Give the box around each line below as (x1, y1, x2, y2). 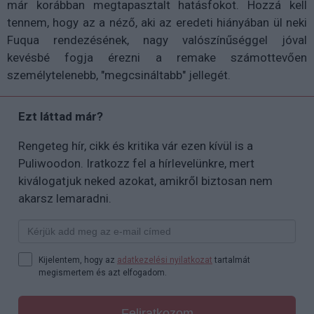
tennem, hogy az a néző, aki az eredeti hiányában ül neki (7, 15, 307, 29)
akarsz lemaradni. (18, 191, 111, 205)
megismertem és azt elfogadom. (39, 267, 167, 278)
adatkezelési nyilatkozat (117, 254, 212, 265)
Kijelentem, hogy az (39, 254, 117, 265)
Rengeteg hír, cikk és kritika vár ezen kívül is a (18, 138, 253, 153)
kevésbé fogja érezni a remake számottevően (7, 50, 307, 64)
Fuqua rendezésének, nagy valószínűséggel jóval (7, 32, 307, 47)
